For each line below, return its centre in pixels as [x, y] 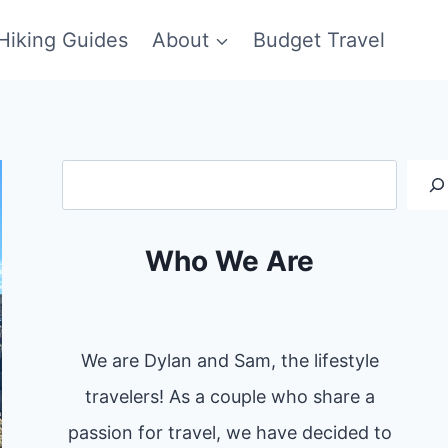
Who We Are [230, 261]
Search [261, 179]
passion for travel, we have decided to [229, 432]
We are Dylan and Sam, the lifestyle [229, 360]
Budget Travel [319, 40]
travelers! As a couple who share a [229, 396]
